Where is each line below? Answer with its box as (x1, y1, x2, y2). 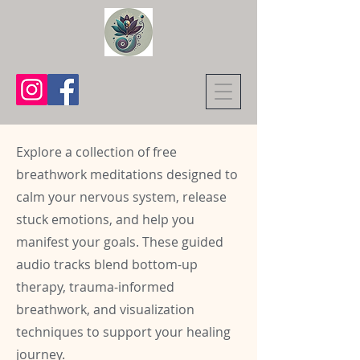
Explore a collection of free (16, 143, 177, 161)
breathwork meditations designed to (16, 166, 238, 183)
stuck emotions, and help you (16, 211, 194, 228)
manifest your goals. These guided (16, 233, 223, 251)
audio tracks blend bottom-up (16, 256, 198, 273)
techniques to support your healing (16, 323, 231, 341)
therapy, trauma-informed (16, 278, 174, 296)
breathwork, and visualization (16, 301, 194, 318)
